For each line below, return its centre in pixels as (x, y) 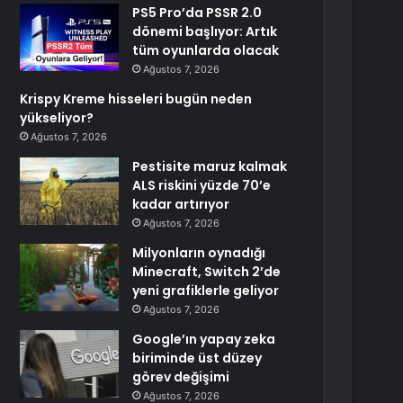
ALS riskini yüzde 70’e (202, 185)
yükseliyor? (57, 118)
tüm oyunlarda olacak (206, 50)
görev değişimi (181, 377)
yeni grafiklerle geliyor (206, 291)
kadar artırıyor (181, 204)
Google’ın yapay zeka (204, 339)
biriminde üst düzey (197, 358)
